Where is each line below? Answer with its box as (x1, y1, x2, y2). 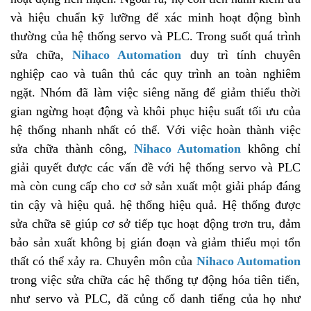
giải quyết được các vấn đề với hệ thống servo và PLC (10, 160, 301, 174)
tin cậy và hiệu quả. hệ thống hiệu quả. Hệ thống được (10, 197, 301, 212)
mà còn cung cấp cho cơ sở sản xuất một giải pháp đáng (10, 178, 301, 193)
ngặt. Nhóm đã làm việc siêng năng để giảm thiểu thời (10, 85, 301, 99)
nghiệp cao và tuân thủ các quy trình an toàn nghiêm (10, 66, 301, 81)
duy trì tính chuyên (181, 47, 301, 62)
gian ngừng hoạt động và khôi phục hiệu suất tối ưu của (10, 103, 301, 118)
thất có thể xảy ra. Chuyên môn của (10, 253, 196, 268)
